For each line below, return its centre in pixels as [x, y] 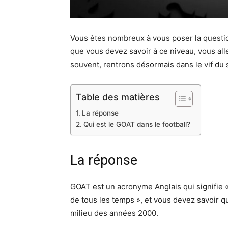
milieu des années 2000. [114, 213]
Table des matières [118, 97]
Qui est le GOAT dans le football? [137, 124]
